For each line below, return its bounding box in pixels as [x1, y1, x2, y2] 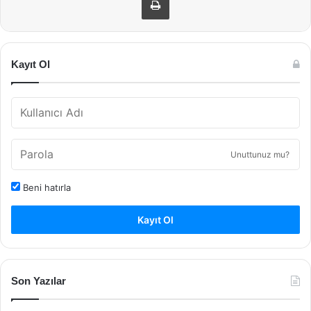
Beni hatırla [20, 181, 71, 193]
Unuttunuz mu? [230, 149, 289, 160]
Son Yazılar [11, 274, 66, 287]
